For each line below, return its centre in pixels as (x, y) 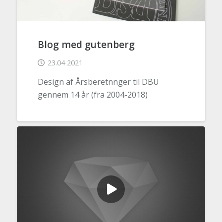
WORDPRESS (48, 142)
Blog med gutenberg (86, 45)
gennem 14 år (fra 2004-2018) (92, 94)
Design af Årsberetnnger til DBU (98, 82)
